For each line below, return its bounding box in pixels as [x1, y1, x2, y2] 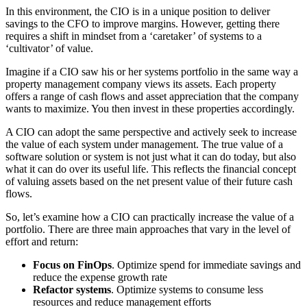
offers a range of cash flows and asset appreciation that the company [5, 90, 299, 102]
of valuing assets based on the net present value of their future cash [5, 175, 293, 187]
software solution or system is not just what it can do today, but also [5, 150, 296, 162]
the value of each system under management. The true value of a [5, 138, 283, 150]
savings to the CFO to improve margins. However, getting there [5, 17, 280, 29]
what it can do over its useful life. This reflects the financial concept [5, 162, 296, 175]
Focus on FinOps [33, 258, 112, 271]
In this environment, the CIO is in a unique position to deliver [5, 5, 270, 17]
